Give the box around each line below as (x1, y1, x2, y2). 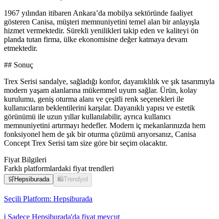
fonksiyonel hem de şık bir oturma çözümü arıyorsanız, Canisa (4, 130, 196, 139)
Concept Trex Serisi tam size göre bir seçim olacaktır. (4, 139, 167, 148)
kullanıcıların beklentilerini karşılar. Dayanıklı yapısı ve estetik (4, 104, 195, 112)
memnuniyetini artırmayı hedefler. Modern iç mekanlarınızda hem (4, 121, 205, 130)
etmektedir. (4, 44, 38, 53)
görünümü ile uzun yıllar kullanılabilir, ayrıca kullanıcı (4, 112, 171, 121)
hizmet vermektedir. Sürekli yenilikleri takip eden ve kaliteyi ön (4, 26, 198, 35)
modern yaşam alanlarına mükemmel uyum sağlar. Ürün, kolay (4, 86, 197, 95)
